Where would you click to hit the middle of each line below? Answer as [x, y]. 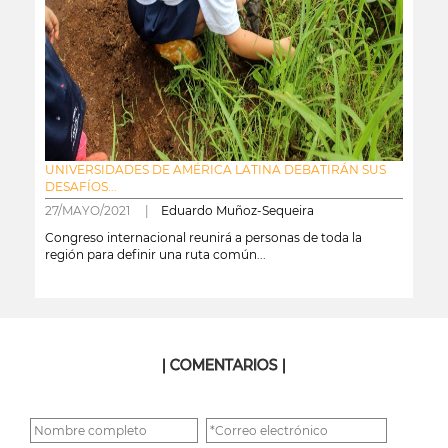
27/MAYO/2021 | [103, 210]
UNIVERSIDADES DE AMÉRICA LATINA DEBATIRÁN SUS [215, 169]
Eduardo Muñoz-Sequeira [237, 210]
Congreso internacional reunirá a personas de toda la [203, 237]
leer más [60, 289]
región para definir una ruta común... [155, 254]
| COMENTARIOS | [224, 364]
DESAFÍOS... [81, 186]
